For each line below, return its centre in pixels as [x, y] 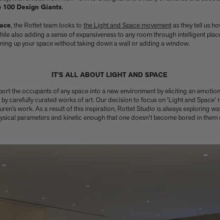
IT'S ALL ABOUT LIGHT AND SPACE [109, 75]
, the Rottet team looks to [47, 25]
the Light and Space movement [127, 25]
